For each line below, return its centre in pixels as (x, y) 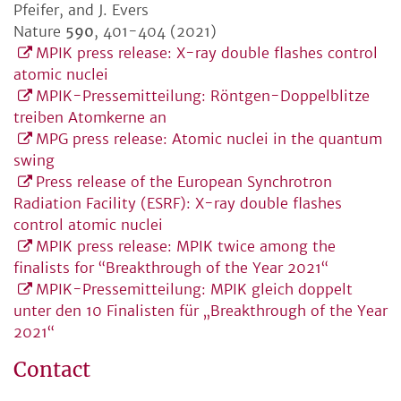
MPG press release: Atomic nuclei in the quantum (209, 139)
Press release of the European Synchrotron (184, 182)
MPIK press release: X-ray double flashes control (207, 53)
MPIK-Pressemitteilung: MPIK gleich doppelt (194, 290)
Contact (52, 370)
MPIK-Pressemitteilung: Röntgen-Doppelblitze (203, 96)
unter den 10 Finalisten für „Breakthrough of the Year (200, 311)
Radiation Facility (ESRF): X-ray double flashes (178, 204)
